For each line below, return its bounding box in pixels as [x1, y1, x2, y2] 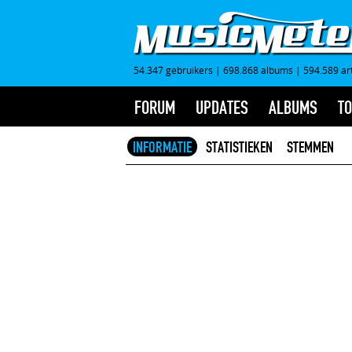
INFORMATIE [133, 137, 192, 156]
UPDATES [196, 97, 248, 119]
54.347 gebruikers [134, 64, 213, 76]
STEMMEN [287, 137, 334, 156]
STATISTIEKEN [206, 137, 273, 156]
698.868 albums [223, 64, 293, 76]
